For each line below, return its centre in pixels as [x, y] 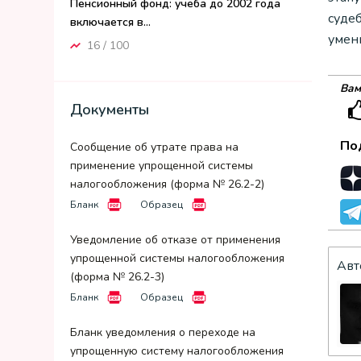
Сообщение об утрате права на [154, 147]
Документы [110, 110]
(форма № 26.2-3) [117, 277]
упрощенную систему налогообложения [177, 351]
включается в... [110, 22]
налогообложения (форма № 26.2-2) [167, 184]
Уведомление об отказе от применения [175, 240]
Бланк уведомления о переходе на [163, 332]
